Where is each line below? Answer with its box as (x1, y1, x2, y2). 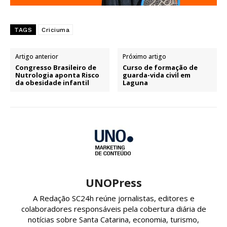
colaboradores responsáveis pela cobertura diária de (21, 203, 206, 214)
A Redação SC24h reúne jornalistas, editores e (32, 193, 195, 203)
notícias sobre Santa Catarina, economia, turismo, (28, 214, 199, 224)
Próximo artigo (123, 52, 167, 61)
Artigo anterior (15, 52, 58, 61)
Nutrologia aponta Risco (15, 70, 99, 80)
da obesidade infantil (15, 78, 89, 87)
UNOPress (85, 174, 142, 190)
